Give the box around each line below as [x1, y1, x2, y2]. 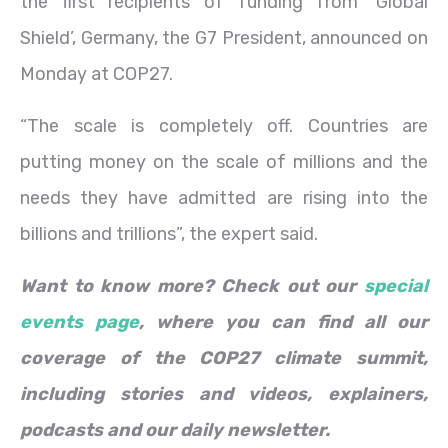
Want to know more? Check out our [20, 274, 364, 297]
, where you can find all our [139, 310, 428, 333]
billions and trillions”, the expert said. [20, 222, 318, 245]
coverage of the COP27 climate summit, [20, 346, 428, 369]
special [364, 274, 428, 297]
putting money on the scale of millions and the [20, 150, 428, 173]
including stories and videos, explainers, [20, 382, 428, 405]
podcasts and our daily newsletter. [20, 418, 330, 441]
